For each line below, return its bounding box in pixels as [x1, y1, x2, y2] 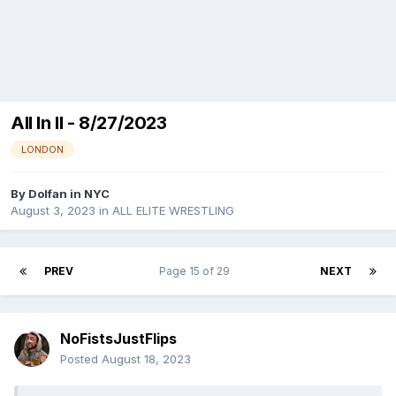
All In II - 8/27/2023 [11, 112, 167, 134]
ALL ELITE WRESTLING [112, 203, 234, 218]
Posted [60, 352, 102, 367]
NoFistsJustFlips [60, 330, 177, 348]
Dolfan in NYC [28, 187, 110, 202]
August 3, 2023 [11, 203, 95, 218]
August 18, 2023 [102, 352, 191, 367]
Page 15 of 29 [158, 264, 235, 278]
